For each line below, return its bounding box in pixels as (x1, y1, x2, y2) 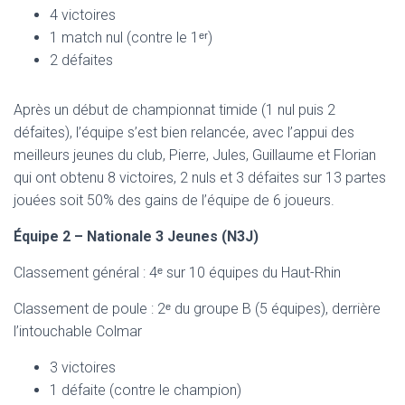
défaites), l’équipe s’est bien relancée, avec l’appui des (14, 124, 354, 141)
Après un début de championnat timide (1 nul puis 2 (14, 101, 335, 118)
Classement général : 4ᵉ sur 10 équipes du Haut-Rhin (14, 264, 341, 281)
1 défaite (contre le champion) (50, 381, 241, 399)
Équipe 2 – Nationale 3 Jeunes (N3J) (14, 228, 259, 245)
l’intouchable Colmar (14, 323, 142, 340)
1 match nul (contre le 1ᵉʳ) (50, 29, 212, 46)
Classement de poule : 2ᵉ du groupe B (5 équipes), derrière (14, 300, 381, 317)
